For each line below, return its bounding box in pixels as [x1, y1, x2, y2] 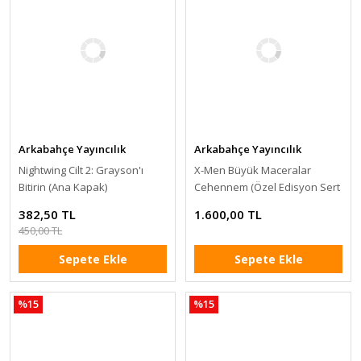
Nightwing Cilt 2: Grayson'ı [19, 162, 143, 177]
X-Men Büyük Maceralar [194, 162, 311, 177]
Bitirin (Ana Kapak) [19, 179, 107, 194]
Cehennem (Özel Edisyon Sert [194, 179, 340, 194]
